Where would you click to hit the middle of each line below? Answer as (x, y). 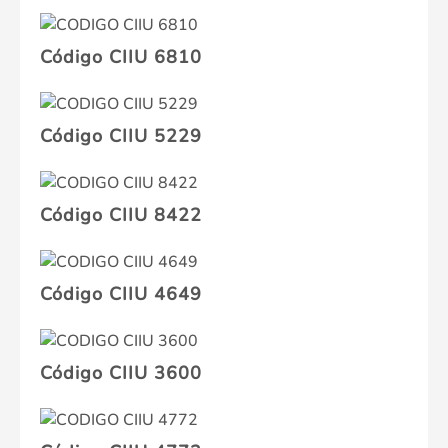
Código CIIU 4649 (121, 294)
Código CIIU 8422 (121, 215)
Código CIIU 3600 (121, 373)
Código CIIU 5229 (121, 136)
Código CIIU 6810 (121, 57)
